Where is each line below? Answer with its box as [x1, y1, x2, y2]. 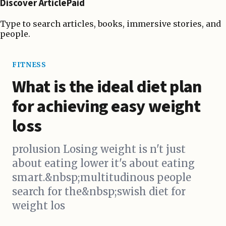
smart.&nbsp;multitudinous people [12, 171, 191, 184]
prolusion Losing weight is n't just [12, 143, 186, 156]
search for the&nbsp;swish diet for [12, 185, 186, 198]
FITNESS [12, 61, 46, 70]
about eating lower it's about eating [12, 157, 195, 170]
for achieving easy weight [12, 94, 201, 120]
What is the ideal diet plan [12, 75, 202, 100]
